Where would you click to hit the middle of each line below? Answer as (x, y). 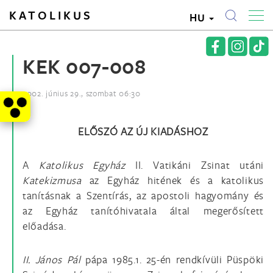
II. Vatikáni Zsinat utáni (199, 165)
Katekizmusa (56, 180)
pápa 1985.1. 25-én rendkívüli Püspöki (175, 259)
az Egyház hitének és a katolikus (176, 180)
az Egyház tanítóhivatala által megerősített (143, 211)
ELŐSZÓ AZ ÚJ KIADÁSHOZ (143, 131)
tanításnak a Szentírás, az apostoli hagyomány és (143, 195)
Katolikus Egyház (87, 165)
